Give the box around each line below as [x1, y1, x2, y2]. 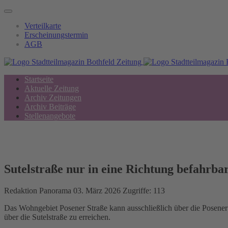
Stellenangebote [24, 111, 75, 121]
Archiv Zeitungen [24, 93, 81, 102]
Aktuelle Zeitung [24, 84, 79, 93]
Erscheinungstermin [24, 31, 88, 39]
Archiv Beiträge [24, 102, 76, 111]
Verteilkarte [24, 21, 61, 30]
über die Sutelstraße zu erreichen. [4, 213, 110, 222]
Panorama [39, 186, 73, 195]
